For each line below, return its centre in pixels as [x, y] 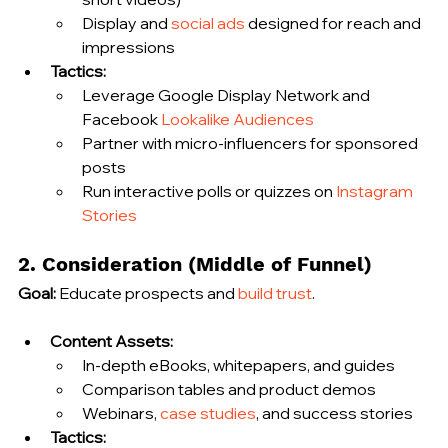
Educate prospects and [147, 292]
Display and [126, 22]
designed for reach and [334, 22]
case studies [208, 412]
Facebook [121, 118]
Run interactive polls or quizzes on [209, 190]
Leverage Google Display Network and [227, 94]
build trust [275, 292]
